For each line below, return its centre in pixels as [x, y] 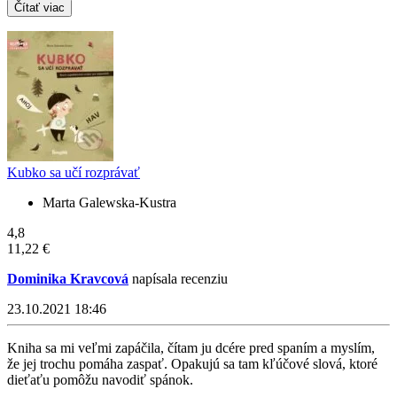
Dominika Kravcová [68, 278]
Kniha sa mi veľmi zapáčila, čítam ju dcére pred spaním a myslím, [191, 347]
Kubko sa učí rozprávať [74, 172]
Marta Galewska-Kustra [109, 202]
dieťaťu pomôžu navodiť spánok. [100, 379]
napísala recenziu [178, 278]
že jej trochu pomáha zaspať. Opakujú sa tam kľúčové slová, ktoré [192, 363]
